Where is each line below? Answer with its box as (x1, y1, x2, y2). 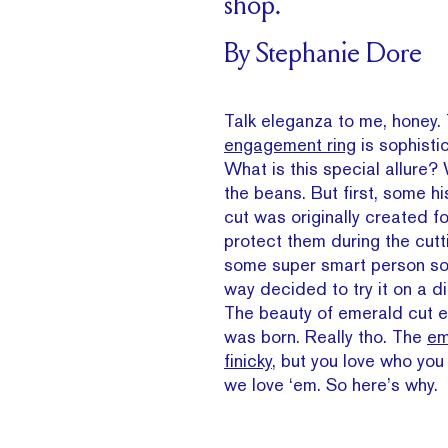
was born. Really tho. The (224, 326, 427, 347)
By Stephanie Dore (224, 42, 422, 70)
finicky (224, 350, 272, 371)
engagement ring (224, 134, 356, 155)
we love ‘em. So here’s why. (224, 374, 438, 395)
